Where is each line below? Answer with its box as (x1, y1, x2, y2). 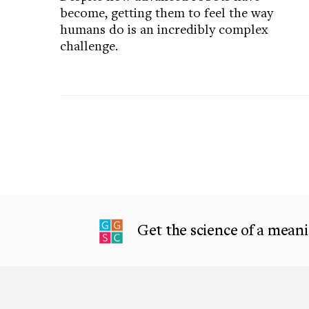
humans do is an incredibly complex (60, 19, 268, 37)
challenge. (60, 36, 118, 54)
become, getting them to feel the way (60, 3, 273, 21)
